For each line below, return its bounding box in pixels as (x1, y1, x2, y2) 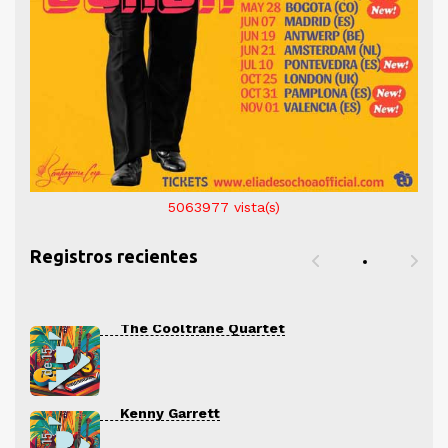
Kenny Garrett (120, 405, 220, 421)
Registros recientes (30, 246, 198, 266)
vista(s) (234, 198, 280, 215)
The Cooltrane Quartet (120, 320, 285, 336)
